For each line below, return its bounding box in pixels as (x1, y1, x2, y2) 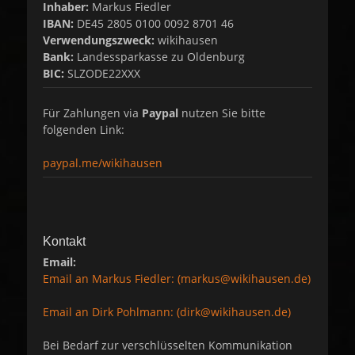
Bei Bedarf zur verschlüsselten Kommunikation (43, 337, 292, 353)
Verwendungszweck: (43, 32, 158, 48)
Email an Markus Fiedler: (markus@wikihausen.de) (43, 270, 311, 286)
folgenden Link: (43, 121, 124, 137)
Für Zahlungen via (43, 105, 142, 120)
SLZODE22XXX (67, 65, 140, 81)
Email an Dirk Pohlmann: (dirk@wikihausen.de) (43, 303, 291, 319)
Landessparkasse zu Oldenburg (77, 48, 245, 64)
